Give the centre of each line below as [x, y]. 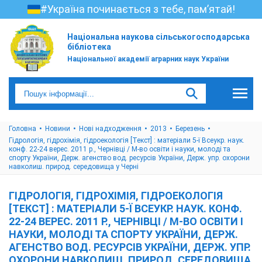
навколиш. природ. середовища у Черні [74, 167]
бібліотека [89, 47]
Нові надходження [110, 129]
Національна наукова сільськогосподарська [158, 37]
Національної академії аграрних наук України [148, 59]
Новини [58, 129]
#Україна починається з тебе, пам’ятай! [137, 9]
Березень [190, 129]
